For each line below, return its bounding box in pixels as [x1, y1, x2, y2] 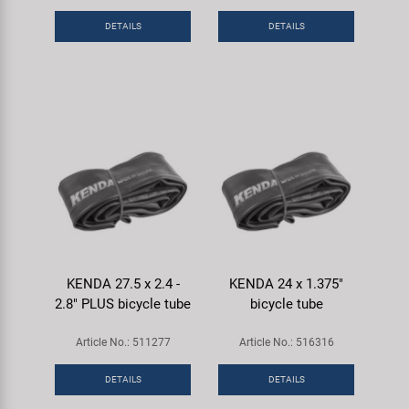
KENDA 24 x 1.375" [229, 275, 343, 292]
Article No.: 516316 [238, 335, 334, 349]
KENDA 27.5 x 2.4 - [66, 275, 180, 292]
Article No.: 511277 [75, 335, 171, 349]
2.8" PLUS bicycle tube [55, 295, 191, 312]
